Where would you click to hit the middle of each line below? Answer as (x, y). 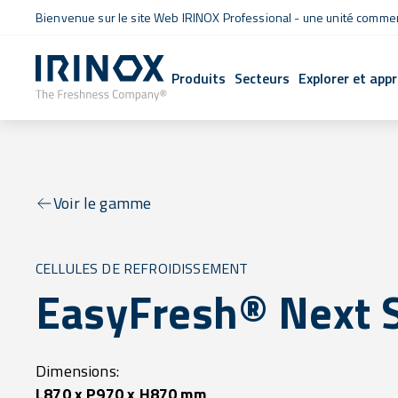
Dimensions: (77, 371)
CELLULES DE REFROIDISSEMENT (142, 268)
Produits (199, 78)
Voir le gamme (103, 203)
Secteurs (263, 78)
